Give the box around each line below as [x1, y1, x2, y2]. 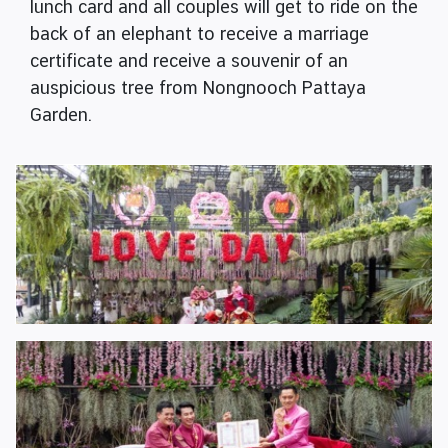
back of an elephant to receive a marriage [30, 23, 369, 45]
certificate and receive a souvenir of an [30, 50, 348, 72]
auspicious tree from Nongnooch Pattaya [30, 77, 366, 99]
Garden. [30, 104, 92, 126]
